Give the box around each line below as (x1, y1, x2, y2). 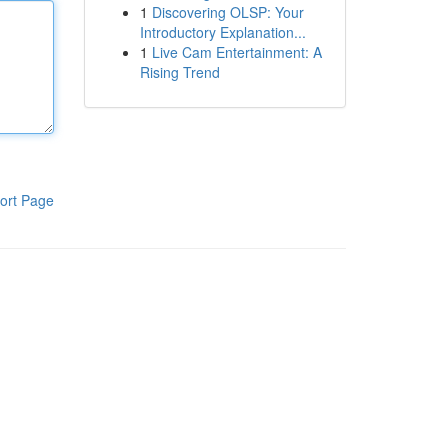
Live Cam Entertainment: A (151, 42, 322, 62)
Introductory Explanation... (139, 22, 306, 42)
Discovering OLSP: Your (151, 2, 304, 22)
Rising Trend (139, 62, 220, 82)
